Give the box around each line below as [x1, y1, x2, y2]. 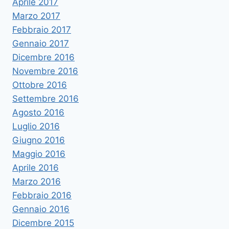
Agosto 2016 [12, 107, 64, 118]
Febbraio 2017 [12, 25, 71, 35]
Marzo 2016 [12, 176, 61, 187]
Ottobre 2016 [12, 80, 67, 90]
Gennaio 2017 [12, 38, 69, 49]
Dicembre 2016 [12, 52, 75, 63]
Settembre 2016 [12, 94, 79, 104]
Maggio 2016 [12, 149, 65, 159]
